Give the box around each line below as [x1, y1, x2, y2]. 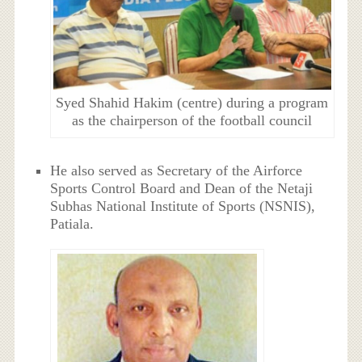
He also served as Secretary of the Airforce [50, 162, 303, 179]
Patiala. [50, 215, 95, 232]
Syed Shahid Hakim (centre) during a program [56, 95, 329, 112]
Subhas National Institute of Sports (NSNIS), [50, 197, 316, 214]
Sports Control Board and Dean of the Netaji [50, 179, 314, 196]
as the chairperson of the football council [72, 112, 313, 129]
